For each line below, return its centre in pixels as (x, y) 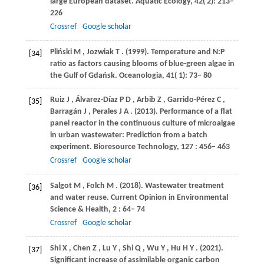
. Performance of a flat (194, 111)
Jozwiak (100, 52)
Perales (105, 111)
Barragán (66, 111)
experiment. (72, 147)
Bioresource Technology (135, 147)
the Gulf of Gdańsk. (84, 75)
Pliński (61, 52)
